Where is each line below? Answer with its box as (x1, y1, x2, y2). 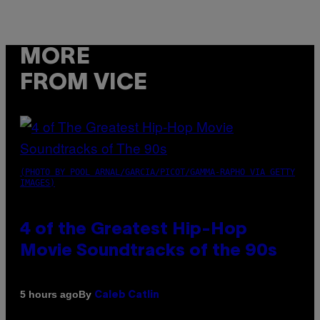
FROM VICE (20, 73, 147, 94)
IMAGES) (20, 177, 55, 188)
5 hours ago (20, 289, 79, 301)
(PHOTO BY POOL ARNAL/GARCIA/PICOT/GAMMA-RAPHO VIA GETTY (20, 166, 295, 177)
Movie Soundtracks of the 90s (20, 243, 277, 259)
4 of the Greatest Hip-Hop (20, 221, 247, 238)
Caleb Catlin (94, 290, 159, 300)
